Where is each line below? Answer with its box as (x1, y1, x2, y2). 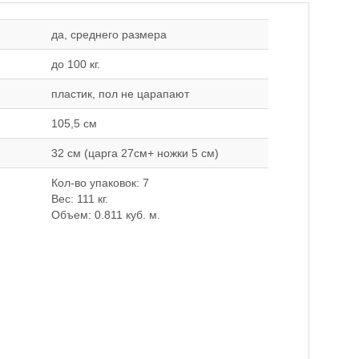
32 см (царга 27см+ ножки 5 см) (51, 147, 219, 159)
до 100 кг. (51, 58, 100, 71)
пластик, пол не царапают (51, 87, 189, 100)
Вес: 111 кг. (51, 192, 108, 205)
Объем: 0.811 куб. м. (51, 208, 160, 221)
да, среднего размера (51, 28, 167, 41)
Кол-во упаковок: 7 (51, 176, 149, 189)
